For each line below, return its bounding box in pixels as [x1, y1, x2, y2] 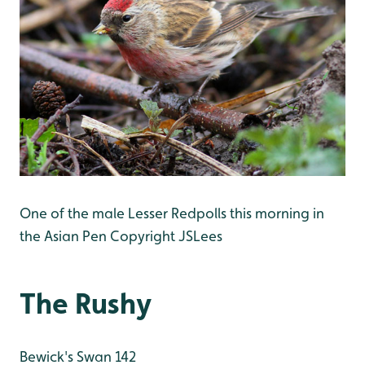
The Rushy [20, 286, 152, 321]
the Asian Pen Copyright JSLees [20, 227, 222, 245]
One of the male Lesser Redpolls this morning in [20, 204, 324, 222]
